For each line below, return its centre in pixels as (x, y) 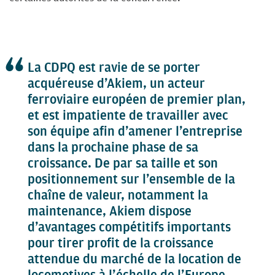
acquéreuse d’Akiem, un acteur (116, 83)
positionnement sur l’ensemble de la (131, 179)
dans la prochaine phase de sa (113, 147)
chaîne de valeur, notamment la (118, 195)
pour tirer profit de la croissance (121, 243)
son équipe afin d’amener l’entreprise (135, 131)
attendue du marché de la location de (134, 259)
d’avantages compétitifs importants (129, 227)
